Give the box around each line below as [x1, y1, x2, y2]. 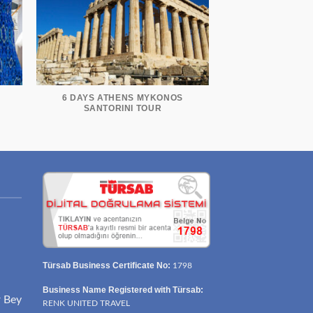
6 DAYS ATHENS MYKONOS [61, 93, 183, 103]
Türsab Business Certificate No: [43, 261, 170, 271]
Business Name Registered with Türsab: [43, 284, 203, 295]
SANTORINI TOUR [83, 103, 162, 114]
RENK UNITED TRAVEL [43, 298, 130, 307]
